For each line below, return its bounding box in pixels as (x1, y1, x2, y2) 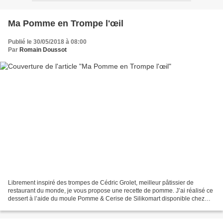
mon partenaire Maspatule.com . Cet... (8, 203, 111, 211)
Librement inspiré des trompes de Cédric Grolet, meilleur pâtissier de (8, 179, 194, 187)
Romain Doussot (19, 46, 67, 53)
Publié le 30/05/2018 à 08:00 (8, 38, 87, 45)
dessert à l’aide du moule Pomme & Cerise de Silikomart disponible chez (8, 195, 205, 203)
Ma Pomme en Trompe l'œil (8, 18, 123, 28)
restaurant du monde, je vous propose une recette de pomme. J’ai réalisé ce (8, 187, 213, 195)
